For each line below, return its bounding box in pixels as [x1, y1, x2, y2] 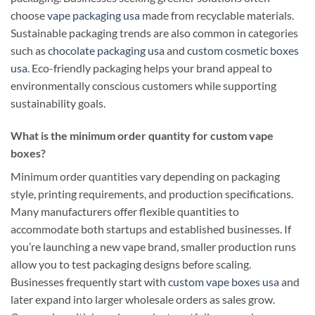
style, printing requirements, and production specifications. [11, 186, 293, 200]
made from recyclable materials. [140, 8, 294, 22]
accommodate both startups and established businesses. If [11, 221, 291, 236]
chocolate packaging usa [48, 43, 165, 57]
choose [11, 8, 47, 22]
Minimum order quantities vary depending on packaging [11, 169, 280, 183]
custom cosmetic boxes [187, 43, 299, 57]
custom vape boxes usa [168, 274, 279, 288]
